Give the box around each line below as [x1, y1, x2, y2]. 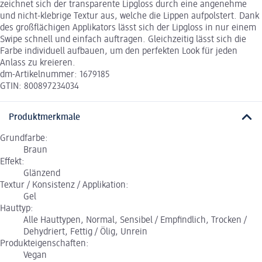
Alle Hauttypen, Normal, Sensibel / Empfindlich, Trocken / [23, 215, 247, 225]
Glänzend [23, 168, 60, 178]
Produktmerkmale [9, 112, 80, 122]
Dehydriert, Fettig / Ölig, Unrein [23, 227, 147, 237]
